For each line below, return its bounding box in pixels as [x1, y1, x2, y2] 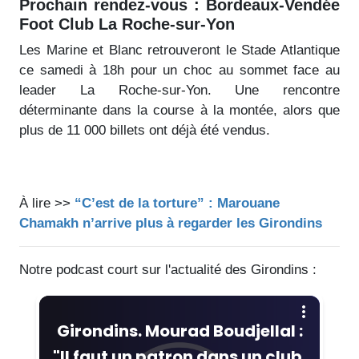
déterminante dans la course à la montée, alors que [19, 102, 340, 118]
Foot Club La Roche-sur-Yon [19, 14, 235, 33]
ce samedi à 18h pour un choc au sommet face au [19, 62, 340, 78]
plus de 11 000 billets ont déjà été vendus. [19, 122, 270, 138]
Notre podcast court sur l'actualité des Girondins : [19, 261, 317, 277]
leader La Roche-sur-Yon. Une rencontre [19, 82, 340, 98]
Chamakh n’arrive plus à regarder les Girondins [19, 215, 322, 231]
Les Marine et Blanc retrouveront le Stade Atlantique [19, 42, 340, 58]
